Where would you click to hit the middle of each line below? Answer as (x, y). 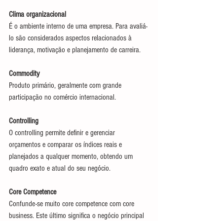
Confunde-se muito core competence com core (73, 203)
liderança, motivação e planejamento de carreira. (75, 50)
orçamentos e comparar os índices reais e (66, 144)
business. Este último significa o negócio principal (77, 215)
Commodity (24, 73)
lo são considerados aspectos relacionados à (71, 38)
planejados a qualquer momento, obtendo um (72, 156)
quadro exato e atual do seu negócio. (60, 168)
